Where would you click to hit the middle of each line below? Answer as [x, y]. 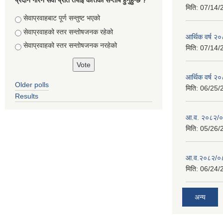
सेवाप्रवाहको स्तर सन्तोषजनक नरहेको [70, 46]
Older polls [32, 85]
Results [27, 96]
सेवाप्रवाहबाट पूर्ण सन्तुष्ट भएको [62, 18]
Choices [29, 18]
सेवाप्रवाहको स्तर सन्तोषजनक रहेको [68, 32]
